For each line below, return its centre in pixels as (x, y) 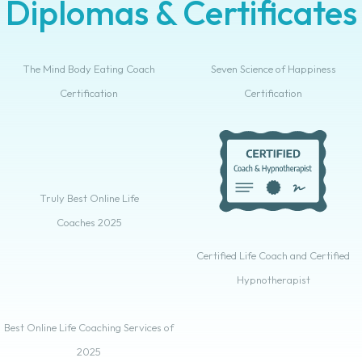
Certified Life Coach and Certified (273, 256)
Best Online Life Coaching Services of (89, 328)
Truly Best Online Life (89, 198)
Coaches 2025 (89, 222)
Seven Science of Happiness (273, 68)
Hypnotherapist (273, 280)
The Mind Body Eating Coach (89, 68)
